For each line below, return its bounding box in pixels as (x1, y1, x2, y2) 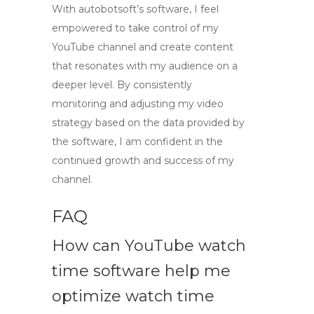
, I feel (189, 3, 219, 15)
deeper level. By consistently (52, 78, 192, 91)
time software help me (52, 261, 231, 280)
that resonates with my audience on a (52, 60, 238, 72)
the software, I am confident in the (52, 135, 223, 148)
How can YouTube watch (52, 236, 246, 255)
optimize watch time (52, 287, 214, 306)
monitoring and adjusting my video (52, 97, 224, 110)
